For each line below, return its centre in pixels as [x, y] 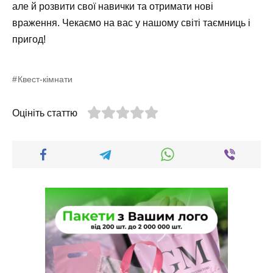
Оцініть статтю [45, 113]
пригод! [29, 40]
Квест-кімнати [45, 80]
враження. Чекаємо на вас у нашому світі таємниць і [131, 23]
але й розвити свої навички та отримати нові [113, 7]
